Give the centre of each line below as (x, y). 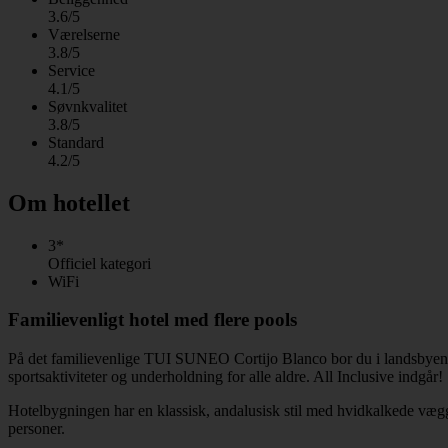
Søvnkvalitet (87, 106)
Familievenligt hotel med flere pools (152, 320)
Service (71, 70)
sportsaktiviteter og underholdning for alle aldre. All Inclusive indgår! (225, 376)
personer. (36, 428)
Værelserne (84, 34)
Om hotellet (69, 202)
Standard (76, 142)
